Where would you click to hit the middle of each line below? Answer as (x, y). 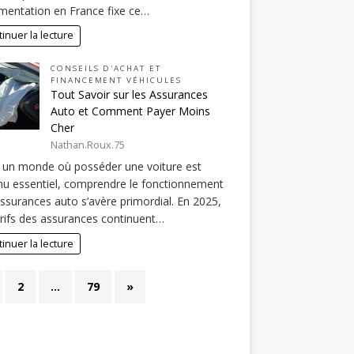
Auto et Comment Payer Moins (130, 111)
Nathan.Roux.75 (87, 145)
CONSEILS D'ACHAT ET (106, 68)
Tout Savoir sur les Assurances (129, 94)
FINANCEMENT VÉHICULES (116, 80)
